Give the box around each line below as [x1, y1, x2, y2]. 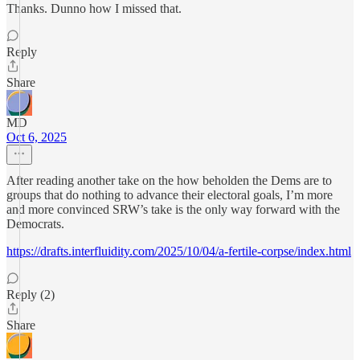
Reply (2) [6, 288, 55, 301]
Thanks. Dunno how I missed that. [6, 2, 182, 15]
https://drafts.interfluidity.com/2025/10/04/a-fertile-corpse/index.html [6, 244, 351, 258]
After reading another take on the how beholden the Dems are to [6, 174, 332, 187]
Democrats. [6, 217, 64, 231]
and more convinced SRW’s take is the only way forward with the [6, 202, 340, 216]
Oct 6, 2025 [6, 130, 67, 144]
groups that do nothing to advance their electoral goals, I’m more [6, 188, 333, 202]
